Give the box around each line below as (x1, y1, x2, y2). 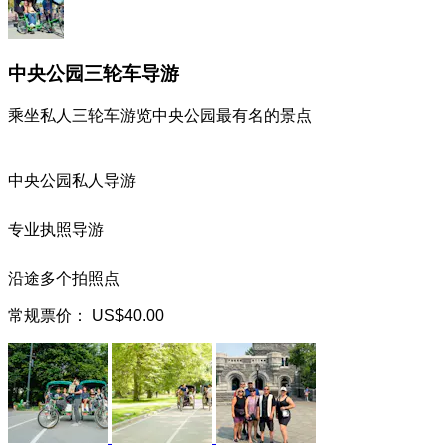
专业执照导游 (8, 221, 104, 238)
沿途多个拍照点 (8, 270, 120, 287)
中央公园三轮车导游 (8, 63, 179, 85)
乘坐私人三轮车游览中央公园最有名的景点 (8, 107, 312, 124)
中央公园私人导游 (8, 172, 136, 189)
